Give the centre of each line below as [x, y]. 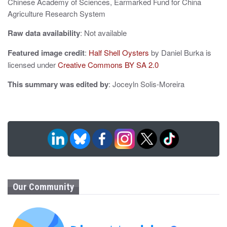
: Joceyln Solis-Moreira [146, 84]
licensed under [33, 65]
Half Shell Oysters [119, 53]
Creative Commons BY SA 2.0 [108, 65]
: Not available [103, 33]
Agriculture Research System [56, 14]
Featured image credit [46, 53]
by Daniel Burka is [180, 53]
